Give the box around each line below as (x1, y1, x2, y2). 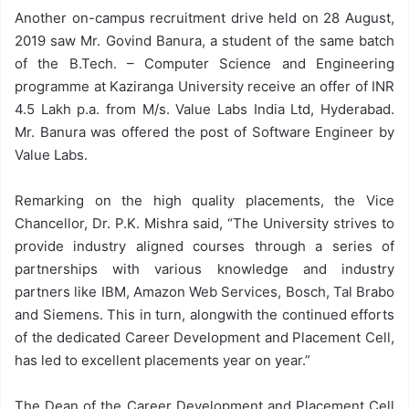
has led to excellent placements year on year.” (15, 351, 310, 369)
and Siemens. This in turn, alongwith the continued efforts (15, 305, 394, 323)
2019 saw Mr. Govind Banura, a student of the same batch (15, 31, 394, 49)
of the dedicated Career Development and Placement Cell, (15, 328, 394, 346)
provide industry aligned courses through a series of (15, 236, 394, 255)
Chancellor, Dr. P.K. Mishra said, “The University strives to (15, 214, 394, 232)
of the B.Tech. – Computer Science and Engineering (15, 54, 394, 72)
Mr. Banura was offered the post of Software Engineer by (15, 122, 394, 141)
